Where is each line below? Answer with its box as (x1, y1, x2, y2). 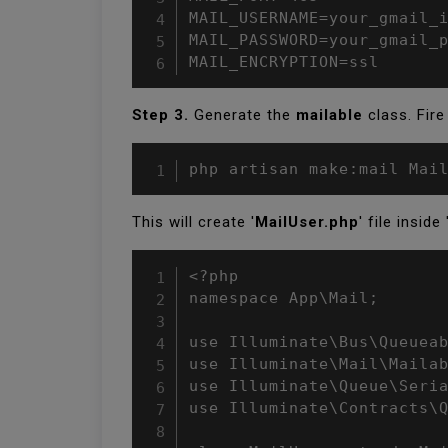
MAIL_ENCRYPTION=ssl (189, 53, 379, 71)
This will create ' (132, 213, 255, 231)
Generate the (189, 106, 296, 124)
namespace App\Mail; (189, 289, 379, 307)
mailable (296, 106, 363, 124)
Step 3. (132, 106, 189, 124)
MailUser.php (255, 213, 359, 231)
